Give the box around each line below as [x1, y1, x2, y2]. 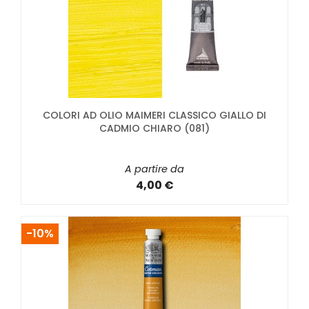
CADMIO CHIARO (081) [99, 121, 210, 136]
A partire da [125, 162, 184, 177]
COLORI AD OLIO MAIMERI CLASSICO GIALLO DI [43, 108, 266, 123]
